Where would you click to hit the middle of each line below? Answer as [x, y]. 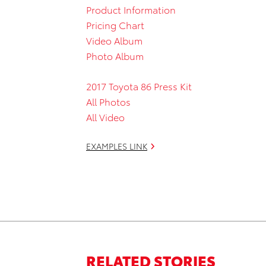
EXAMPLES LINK [117, 146]
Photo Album [115, 55]
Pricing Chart [115, 24]
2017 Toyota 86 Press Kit [139, 85]
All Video [105, 116]
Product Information [131, 9]
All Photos [108, 101]
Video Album [114, 40]
